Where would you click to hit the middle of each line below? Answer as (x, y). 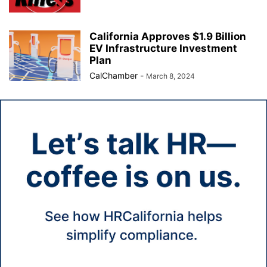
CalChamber (114, 75)
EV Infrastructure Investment (163, 48)
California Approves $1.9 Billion (168, 36)
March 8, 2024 (170, 76)
